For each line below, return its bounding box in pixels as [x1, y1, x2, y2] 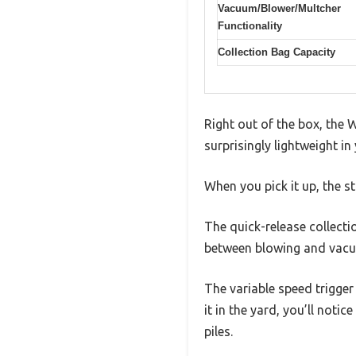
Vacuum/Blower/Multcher [218, 2, 341, 14]
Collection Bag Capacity [218, 45, 335, 58]
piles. [204, 324, 233, 339]
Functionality [218, 19, 282, 32]
